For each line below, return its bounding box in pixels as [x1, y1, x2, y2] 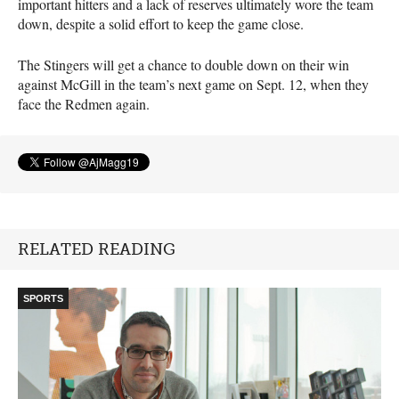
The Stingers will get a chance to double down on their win [18, 54, 349, 74]
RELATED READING [18, 239, 175, 259]
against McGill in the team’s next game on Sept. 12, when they [18, 74, 369, 94]
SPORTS [23, 292, 63, 304]
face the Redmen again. [18, 94, 150, 113]
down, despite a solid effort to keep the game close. [18, 13, 304, 33]
